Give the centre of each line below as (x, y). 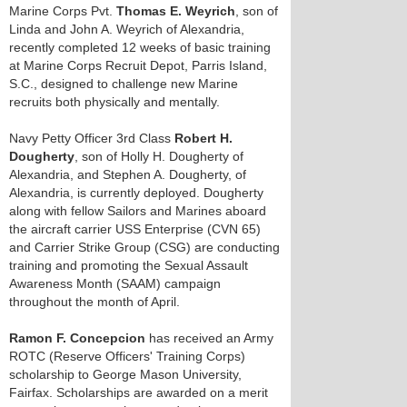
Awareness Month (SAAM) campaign (115, 283)
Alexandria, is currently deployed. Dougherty (136, 193)
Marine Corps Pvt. (63, 11)
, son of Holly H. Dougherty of (159, 156)
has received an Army (209, 338)
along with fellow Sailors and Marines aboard (138, 211)
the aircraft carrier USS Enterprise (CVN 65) (135, 229)
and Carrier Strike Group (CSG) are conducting (144, 247)
